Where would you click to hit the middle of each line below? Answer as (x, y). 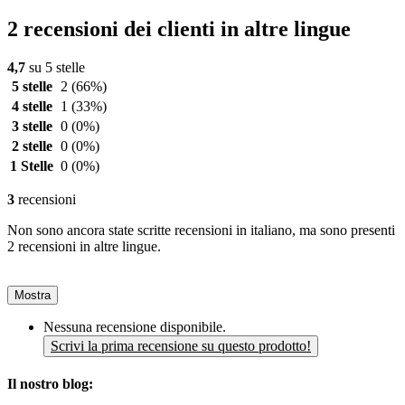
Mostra (33, 296)
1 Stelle (32, 166)
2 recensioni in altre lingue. (84, 247)
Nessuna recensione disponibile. (135, 327)
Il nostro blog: (50, 384)
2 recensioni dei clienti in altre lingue (179, 29)
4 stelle (32, 107)
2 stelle (32, 146)
